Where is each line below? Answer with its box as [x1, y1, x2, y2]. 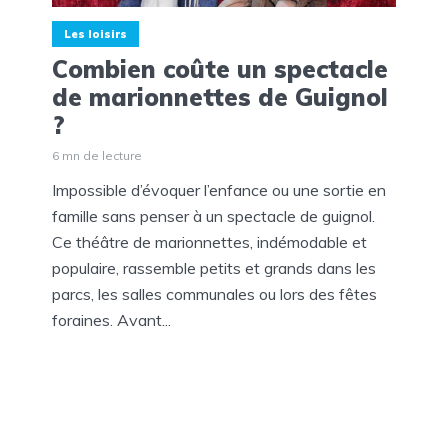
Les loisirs [64, 27, 127, 42]
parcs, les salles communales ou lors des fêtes [52, 284, 377, 305]
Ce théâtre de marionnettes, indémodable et [52, 232, 367, 253]
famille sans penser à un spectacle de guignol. [52, 206, 375, 227]
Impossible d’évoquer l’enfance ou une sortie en [52, 180, 386, 201]
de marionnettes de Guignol [52, 82, 388, 113]
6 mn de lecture [52, 148, 142, 164]
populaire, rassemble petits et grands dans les [52, 258, 376, 279]
